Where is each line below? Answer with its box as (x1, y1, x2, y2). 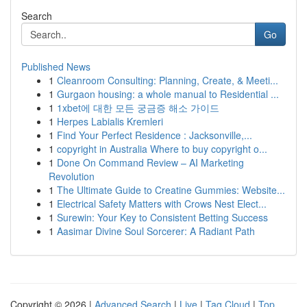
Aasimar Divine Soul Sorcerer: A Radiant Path (57, 224, 255, 238)
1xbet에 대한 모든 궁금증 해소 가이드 (57, 101, 219, 114)
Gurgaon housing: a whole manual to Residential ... (57, 87, 279, 101)
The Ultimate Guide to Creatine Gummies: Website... (57, 183, 285, 197)
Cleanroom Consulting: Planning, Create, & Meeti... (57, 73, 278, 87)
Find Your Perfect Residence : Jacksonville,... (57, 128, 252, 142)
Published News (21, 60, 90, 73)
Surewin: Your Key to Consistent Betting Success (57, 210, 268, 224)
